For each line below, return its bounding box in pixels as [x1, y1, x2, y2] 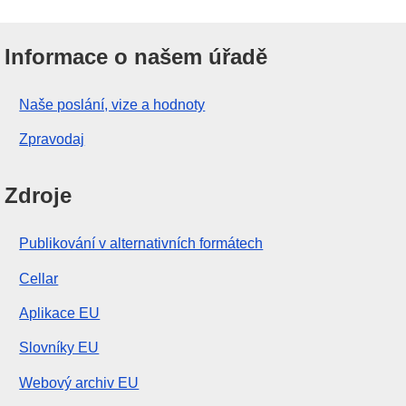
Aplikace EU [19, 304, 101, 321]
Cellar [19, 270, 59, 286]
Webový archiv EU [19, 374, 140, 391]
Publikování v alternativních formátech [19, 236, 264, 252]
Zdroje [5, 183, 72, 208]
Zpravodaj [19, 131, 85, 148]
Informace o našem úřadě [5, 43, 268, 69]
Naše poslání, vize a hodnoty [19, 96, 206, 112]
